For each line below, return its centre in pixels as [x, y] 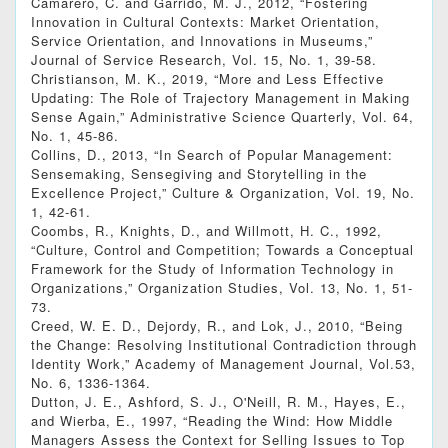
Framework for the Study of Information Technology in [212, 269]
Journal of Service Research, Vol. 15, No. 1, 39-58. [204, 60]
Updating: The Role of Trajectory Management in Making [220, 98]
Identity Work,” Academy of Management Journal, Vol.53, [223, 364]
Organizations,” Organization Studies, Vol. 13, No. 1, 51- [222, 288]
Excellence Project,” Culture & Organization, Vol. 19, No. [223, 193]
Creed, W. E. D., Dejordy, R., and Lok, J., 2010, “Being [217, 326]
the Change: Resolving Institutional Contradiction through [224, 345]
